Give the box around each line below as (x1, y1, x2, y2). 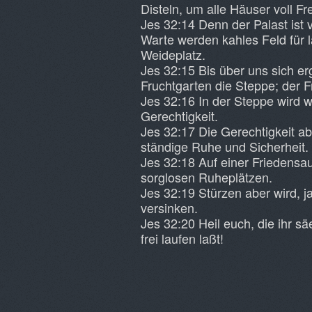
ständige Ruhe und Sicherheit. (141, 137, 309, 155)
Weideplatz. (141, 45, 205, 63)
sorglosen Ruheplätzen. (141, 168, 272, 186)
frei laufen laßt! (141, 229, 224, 247)
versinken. (141, 198, 198, 217)
